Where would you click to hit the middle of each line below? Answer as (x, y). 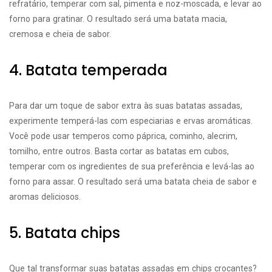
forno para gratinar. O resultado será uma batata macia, (118, 19)
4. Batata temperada (88, 70)
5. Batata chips (65, 233)
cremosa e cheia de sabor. (60, 34)
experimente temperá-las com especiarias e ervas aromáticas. (131, 121)
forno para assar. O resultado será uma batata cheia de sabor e (133, 182)
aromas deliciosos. (45, 197)
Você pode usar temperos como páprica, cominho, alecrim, (123, 136)
